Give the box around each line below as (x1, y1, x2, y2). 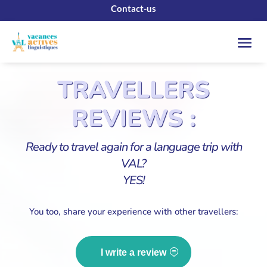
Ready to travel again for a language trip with (25, 139, 242, 156)
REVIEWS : (72, 103, 195, 135)
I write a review (101, 247, 166, 258)
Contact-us (111, 3, 156, 14)
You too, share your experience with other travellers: (29, 206, 238, 218)
